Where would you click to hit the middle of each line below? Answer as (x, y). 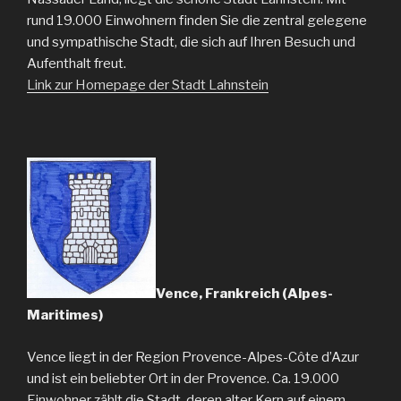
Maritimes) (65, 316)
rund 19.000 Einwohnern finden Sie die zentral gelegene (197, 21)
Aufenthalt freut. (77, 64)
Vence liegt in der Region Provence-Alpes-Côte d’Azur (193, 357)
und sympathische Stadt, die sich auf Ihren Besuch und (191, 43)
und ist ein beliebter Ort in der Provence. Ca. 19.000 (183, 378)
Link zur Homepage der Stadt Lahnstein (148, 85)
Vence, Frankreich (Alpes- (244, 294)
